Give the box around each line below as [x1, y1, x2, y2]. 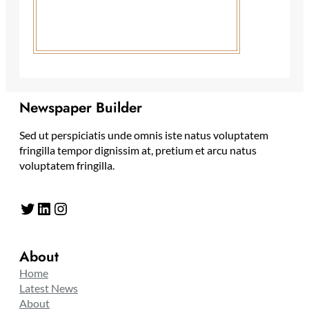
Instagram [52, 197, 66, 218]
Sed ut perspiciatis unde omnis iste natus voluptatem [19, 128, 268, 142]
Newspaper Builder [19, 97, 142, 119]
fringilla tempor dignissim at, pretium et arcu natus [19, 143, 257, 157]
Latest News [19, 281, 78, 295]
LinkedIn [35, 197, 44, 218]
